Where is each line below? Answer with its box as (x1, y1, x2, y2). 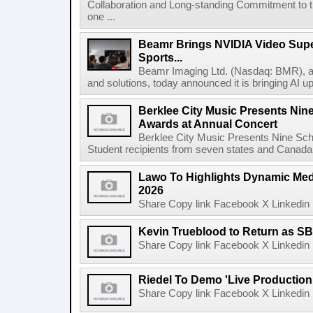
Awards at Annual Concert (138, 117, 277, 130)
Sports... (138, 51, 182, 64)
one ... (87, 11, 115, 22)
